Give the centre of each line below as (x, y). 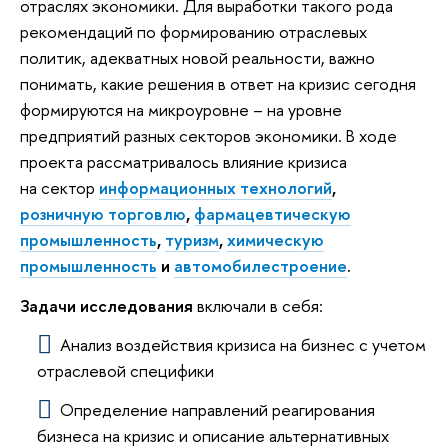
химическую (275, 240)
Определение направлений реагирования (217, 410)
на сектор (59, 188)
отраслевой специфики (125, 371)
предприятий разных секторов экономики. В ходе (208, 136)
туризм (192, 240)
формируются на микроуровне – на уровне (181, 110)
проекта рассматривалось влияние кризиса (183, 162)
